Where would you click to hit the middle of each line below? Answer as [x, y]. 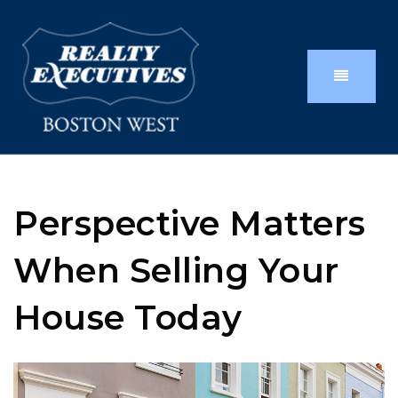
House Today [128, 317]
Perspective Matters [190, 223]
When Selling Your [176, 270]
